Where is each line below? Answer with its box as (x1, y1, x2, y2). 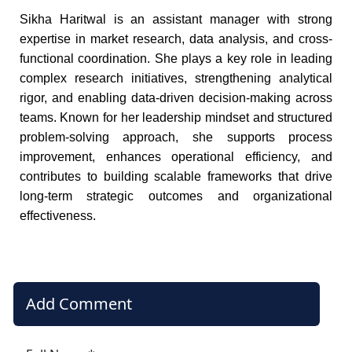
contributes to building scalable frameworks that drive (19, 170, 333, 184)
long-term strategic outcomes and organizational (19, 189, 333, 203)
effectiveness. (19, 209, 96, 223)
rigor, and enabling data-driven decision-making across (19, 91, 333, 105)
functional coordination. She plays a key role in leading (19, 52, 333, 66)
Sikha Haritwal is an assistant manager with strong (19, 13, 333, 27)
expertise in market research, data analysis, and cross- (19, 32, 333, 46)
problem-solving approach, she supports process (19, 130, 333, 145)
